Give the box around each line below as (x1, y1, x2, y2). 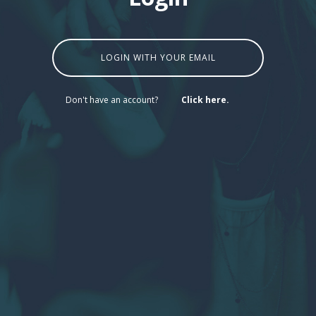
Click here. (181, 94, 229, 106)
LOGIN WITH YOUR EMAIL (100, 51, 216, 63)
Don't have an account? (66, 94, 160, 106)
